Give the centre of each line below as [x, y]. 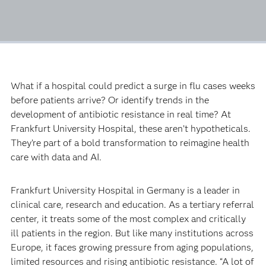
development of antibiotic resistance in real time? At [121, 114]
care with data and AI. [56, 157]
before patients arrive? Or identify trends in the [110, 100]
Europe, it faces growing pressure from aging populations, [132, 247]
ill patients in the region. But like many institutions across [132, 233]
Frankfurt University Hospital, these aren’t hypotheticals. [130, 128]
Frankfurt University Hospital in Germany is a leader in [125, 190]
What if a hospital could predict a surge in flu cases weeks [133, 85]
